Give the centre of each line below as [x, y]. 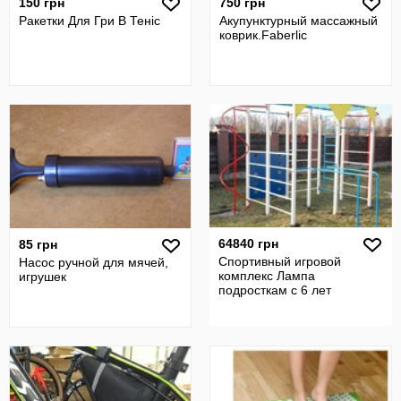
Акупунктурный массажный [299, 21]
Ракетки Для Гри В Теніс [90, 21]
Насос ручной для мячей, [94, 262]
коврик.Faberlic [263, 35]
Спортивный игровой [280, 261]
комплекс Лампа [267, 276]
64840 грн [248, 243]
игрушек [43, 277]
